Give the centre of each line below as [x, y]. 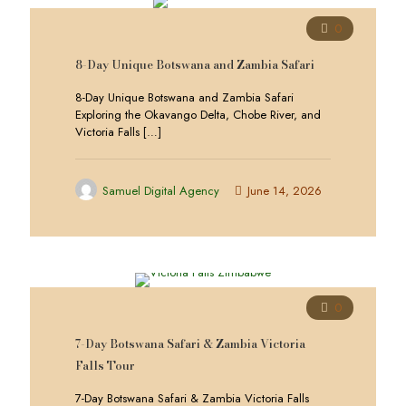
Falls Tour [105, 365]
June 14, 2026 [285, 191]
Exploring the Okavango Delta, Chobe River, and [198, 115]
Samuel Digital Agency [161, 191]
